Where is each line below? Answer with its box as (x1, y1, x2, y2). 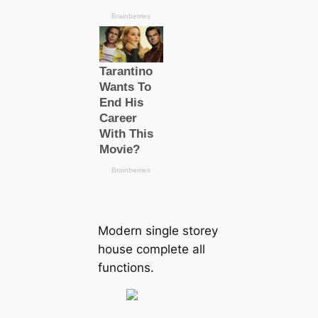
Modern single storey (97, 224, 218, 238)
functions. (97, 261, 154, 275)
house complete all (97, 242, 205, 257)
